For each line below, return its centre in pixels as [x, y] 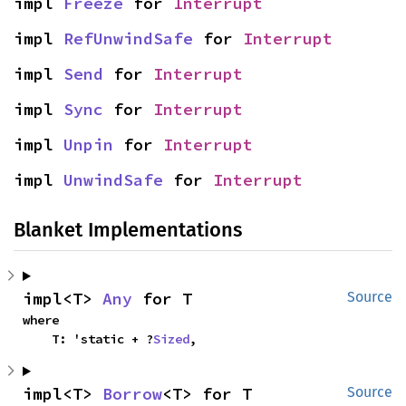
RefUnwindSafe [128, 39]
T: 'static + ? [102, 339]
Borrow [132, 394]
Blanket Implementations [128, 230]
